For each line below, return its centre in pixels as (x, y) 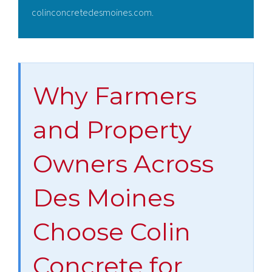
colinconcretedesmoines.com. (93, 12)
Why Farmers (115, 95)
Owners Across (123, 163)
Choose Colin (112, 231)
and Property (112, 129)
